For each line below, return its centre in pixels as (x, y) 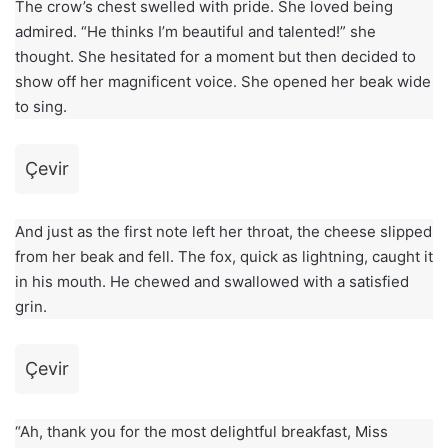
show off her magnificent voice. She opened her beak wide (223, 82)
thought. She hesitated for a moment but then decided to (215, 57)
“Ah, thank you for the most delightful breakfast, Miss (201, 432)
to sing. (41, 107)
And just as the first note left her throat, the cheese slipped (223, 232)
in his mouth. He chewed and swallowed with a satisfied (212, 282)
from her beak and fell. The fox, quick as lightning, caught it (224, 257)
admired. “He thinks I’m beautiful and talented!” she (195, 32)
